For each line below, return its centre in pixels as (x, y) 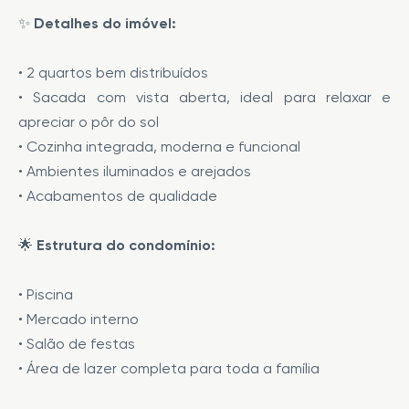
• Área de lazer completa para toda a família (169, 368)
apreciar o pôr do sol (89, 122)
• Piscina (46, 294)
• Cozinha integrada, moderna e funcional (159, 147)
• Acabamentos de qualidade (118, 196)
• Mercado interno (79, 319)
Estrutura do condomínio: (126, 245)
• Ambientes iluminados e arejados (135, 171)
